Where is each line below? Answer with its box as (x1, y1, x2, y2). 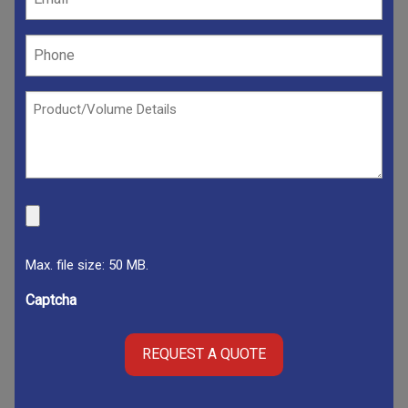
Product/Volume (25, 91, 129, 109)
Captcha (25, 291, 76, 309)
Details (25, 113, 70, 131)
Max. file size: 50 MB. (25, 256, 148, 273)
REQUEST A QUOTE (142, 345, 266, 363)
